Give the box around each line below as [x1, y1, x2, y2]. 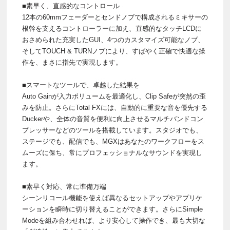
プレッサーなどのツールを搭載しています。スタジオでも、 [22, 126, 202, 135]
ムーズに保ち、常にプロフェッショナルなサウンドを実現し [22, 149, 202, 157]
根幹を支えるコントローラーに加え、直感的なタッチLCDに [22, 25, 202, 33]
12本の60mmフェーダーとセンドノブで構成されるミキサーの [22, 13, 208, 22]
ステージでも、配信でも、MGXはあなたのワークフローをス [22, 138, 204, 146]
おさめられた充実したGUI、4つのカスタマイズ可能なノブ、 [22, 36, 204, 44]
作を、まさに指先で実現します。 [22, 59, 122, 67]
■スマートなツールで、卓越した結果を [22, 81, 140, 89]
